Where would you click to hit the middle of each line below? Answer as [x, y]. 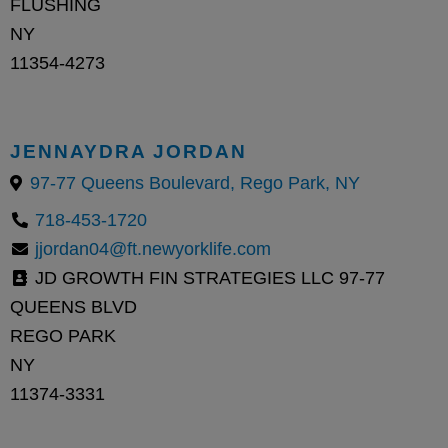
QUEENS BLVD [73, 306]
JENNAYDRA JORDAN [128, 150]
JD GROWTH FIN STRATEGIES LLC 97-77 [207, 277]
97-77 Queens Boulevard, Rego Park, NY [195, 182]
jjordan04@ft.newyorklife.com [153, 248]
